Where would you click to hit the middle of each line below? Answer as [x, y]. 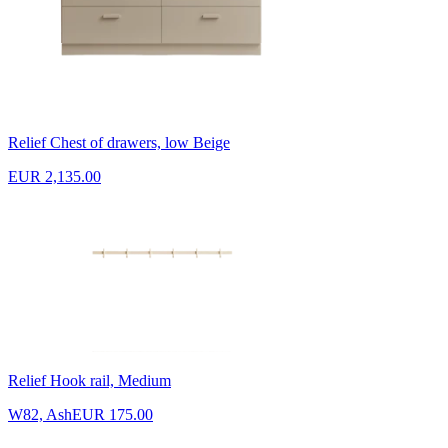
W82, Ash [40, 414]
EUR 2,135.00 [54, 176]
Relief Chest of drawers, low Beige [119, 142]
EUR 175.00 [112, 414]
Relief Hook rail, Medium [89, 380]
